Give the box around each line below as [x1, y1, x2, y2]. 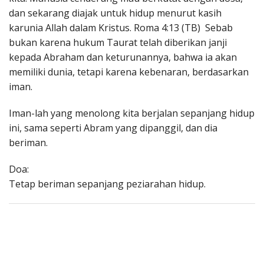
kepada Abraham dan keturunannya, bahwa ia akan [9, 51, 237, 64]
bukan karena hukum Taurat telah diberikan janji [9, 36, 227, 49]
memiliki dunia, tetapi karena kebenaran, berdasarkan [9, 65, 249, 79]
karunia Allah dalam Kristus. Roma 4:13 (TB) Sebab [9, 21, 233, 35]
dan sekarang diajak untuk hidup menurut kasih [9, 6, 222, 20]
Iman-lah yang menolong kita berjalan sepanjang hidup [9, 107, 255, 120]
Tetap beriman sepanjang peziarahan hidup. [9, 177, 206, 191]
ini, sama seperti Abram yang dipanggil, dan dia [9, 121, 217, 135]
